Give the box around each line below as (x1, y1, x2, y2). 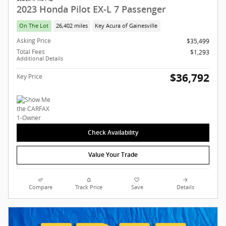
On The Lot (19, 22, 49, 29)
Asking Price (17, 36, 51, 45)
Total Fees (17, 47, 45, 56)
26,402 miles (55, 22, 88, 29)
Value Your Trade (88, 151, 138, 159)
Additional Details (17, 55, 63, 63)
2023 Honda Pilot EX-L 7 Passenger (17, 4, 166, 15)
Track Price (75, 183, 103, 191)
